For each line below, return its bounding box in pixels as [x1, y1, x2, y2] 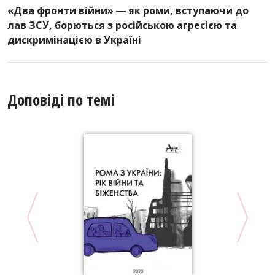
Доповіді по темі [7, 89, 115, 110]
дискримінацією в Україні [7, 33, 141, 47]
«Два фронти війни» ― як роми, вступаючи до [7, 4, 249, 18]
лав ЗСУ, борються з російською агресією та [7, 18, 237, 33]
